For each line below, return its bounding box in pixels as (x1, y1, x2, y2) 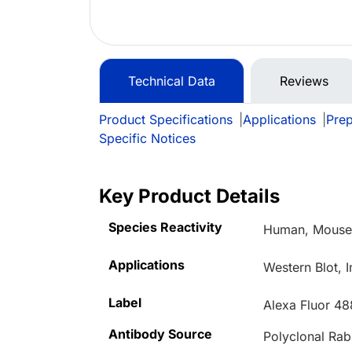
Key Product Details (99, 185, 280, 208)
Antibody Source (108, 326, 212, 343)
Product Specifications (99, 112, 233, 128)
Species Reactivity (108, 219, 222, 236)
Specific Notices (99, 130, 196, 147)
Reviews (280, 73, 328, 90)
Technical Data (128, 73, 215, 90)
